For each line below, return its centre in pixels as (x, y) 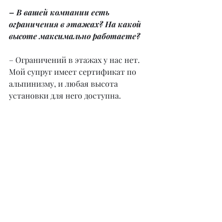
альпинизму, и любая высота (64, 84)
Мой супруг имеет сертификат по (74, 72)
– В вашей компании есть (60, 12)
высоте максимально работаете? (75, 36)
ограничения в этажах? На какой (76, 24)
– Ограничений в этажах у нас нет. (75, 60)
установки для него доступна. (65, 96)
